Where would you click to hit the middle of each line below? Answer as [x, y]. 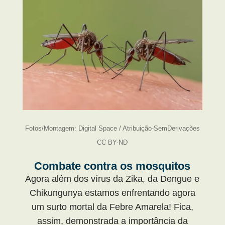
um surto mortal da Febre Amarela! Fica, [112, 207]
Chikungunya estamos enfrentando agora [112, 193]
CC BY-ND [113, 142]
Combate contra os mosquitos [113, 166]
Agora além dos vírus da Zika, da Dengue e [113, 179]
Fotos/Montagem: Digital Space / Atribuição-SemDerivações [112, 128]
